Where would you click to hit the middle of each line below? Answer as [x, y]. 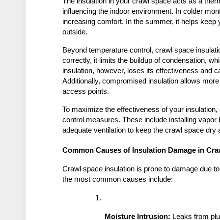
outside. [75, 32]
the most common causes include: [118, 179]
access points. [86, 92]
